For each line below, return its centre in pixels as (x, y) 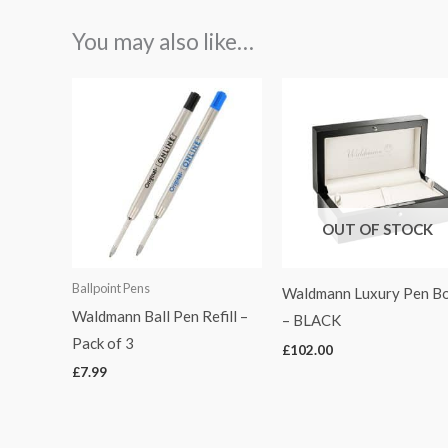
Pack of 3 (103, 342)
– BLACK (312, 320)
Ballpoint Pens (111, 288)
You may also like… (163, 42)
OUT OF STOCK (377, 228)
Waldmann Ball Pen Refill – (160, 315)
